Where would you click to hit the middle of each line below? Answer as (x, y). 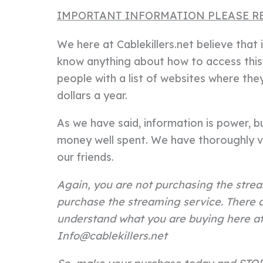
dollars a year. (92, 95)
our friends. (85, 157)
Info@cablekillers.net (112, 235)
